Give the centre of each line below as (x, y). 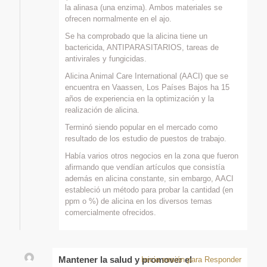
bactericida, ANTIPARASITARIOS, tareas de (142, 47)
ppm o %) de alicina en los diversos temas (139, 201)
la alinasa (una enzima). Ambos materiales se (144, 7)
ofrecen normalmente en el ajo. (118, 18)
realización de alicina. (102, 110)
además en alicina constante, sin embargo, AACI (149, 178)
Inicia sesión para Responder (191, 259)
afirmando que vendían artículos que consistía (145, 167)
